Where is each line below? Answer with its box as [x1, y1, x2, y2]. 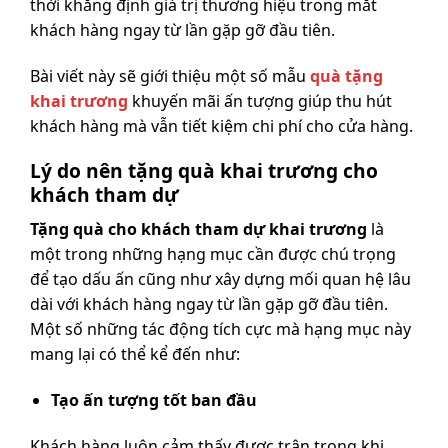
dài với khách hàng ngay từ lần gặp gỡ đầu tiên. [30, 293, 388, 316]
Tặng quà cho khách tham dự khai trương [30, 218, 367, 241]
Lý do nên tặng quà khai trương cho [30, 157, 378, 185]
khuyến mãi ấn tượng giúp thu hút [128, 89, 392, 112]
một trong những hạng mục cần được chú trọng [30, 243, 396, 266]
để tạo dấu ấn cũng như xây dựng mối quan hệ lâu [30, 268, 411, 291]
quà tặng [310, 64, 383, 87]
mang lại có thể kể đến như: [30, 343, 240, 366]
